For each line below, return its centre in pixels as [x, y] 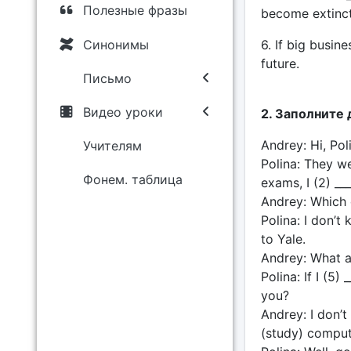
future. [280, 63]
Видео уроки [123, 112]
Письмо [107, 78]
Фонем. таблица [132, 180]
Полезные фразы [135, 11]
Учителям [112, 146]
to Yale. [283, 239]
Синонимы [116, 44]
